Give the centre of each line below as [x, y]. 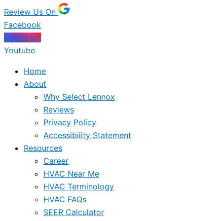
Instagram [22, 37]
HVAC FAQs [65, 199]
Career [56, 161]
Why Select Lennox [79, 97]
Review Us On [31, 12]
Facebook [22, 25]
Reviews [59, 110]
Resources [43, 148]
